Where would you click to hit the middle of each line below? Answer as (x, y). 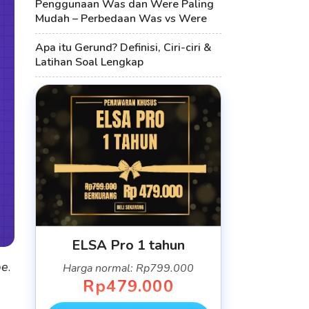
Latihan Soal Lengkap (89, 62)
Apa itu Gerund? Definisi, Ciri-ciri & (123, 48)
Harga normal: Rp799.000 (128, 268)
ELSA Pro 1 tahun (128, 245)
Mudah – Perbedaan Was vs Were (121, 19)
